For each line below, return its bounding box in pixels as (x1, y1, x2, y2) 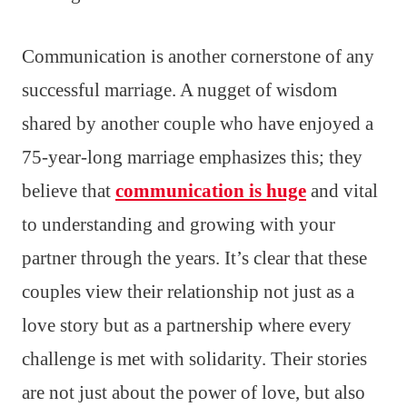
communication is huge (115, 179, 306, 202)
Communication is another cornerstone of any (22, 45, 374, 67)
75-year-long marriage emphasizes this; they (22, 145, 362, 168)
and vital (306, 179, 378, 202)
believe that (22, 179, 115, 202)
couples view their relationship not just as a (22, 280, 354, 303)
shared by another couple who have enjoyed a (22, 112, 373, 134)
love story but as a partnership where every (22, 313, 352, 336)
